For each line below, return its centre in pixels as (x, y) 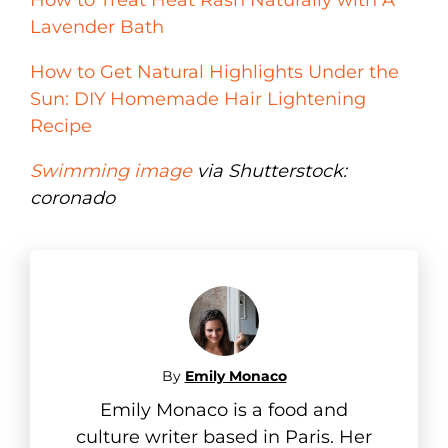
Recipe (61, 125)
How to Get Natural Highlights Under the (214, 71)
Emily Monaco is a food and (224, 409)
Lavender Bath (97, 26)
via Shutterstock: (269, 170)
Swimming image (111, 170)
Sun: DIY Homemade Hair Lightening (198, 98)
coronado (72, 197)
